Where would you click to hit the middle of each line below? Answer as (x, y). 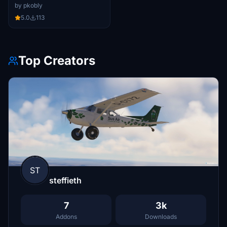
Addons (66, 216)
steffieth (65, 180)
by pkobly (29, 5)
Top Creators (57, 60)
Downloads (161, 216)
